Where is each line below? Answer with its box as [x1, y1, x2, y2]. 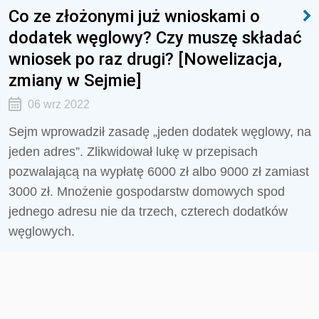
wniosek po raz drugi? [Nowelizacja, [9, 48, 282, 69]
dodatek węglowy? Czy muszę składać [9, 27, 302, 48]
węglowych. [9, 224, 75, 239]
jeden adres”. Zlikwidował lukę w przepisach [9, 145, 258, 159]
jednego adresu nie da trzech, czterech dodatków [9, 204, 288, 219]
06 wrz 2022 [27, 98, 90, 110]
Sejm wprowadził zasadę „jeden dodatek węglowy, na [9, 125, 311, 139]
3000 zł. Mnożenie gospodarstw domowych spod [9, 184, 285, 199]
